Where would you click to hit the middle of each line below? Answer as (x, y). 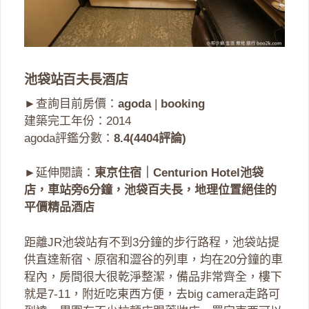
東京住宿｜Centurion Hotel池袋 (179, 173)
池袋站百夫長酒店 (76, 79)
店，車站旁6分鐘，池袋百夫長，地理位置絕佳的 (150, 190)
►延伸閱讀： (59, 173)
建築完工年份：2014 (78, 121)
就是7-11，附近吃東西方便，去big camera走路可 (152, 294)
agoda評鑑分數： (69, 138)
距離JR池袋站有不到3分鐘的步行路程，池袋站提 (152, 242)
